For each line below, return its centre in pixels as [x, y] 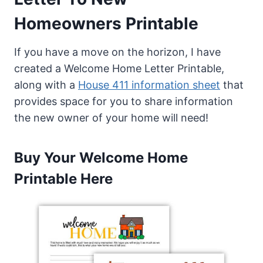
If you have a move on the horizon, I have [117, 52]
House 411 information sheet [149, 85]
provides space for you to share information [124, 101]
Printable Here [63, 178]
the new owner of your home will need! [111, 117]
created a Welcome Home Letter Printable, [119, 68]
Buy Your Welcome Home [101, 157]
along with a [46, 85]
